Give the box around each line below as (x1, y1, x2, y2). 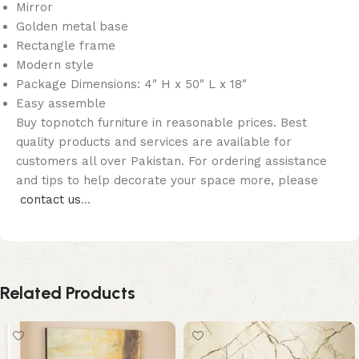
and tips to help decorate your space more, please (16, 173, 322, 188)
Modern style (16, 58, 94, 73)
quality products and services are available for (16, 135, 292, 150)
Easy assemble (16, 96, 106, 111)
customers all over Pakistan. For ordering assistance (16, 154, 327, 169)
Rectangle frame (16, 38, 115, 54)
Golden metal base (16, 19, 128, 34)
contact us (20, 192, 81, 208)
